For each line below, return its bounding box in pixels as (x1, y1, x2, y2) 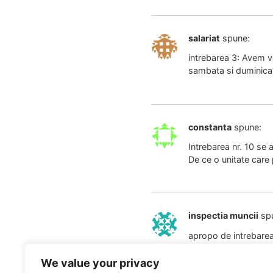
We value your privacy (41, 257, 160, 269)
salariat (188, 32, 220, 43)
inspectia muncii (188, 210, 258, 221)
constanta (188, 121, 232, 132)
